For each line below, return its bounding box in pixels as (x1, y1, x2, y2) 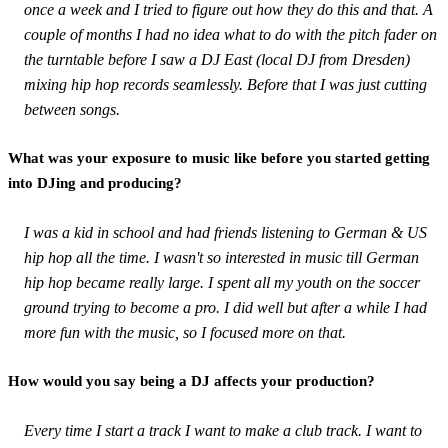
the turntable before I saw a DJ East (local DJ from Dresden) (24, 50, 410, 68)
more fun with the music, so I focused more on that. (24, 323, 346, 341)
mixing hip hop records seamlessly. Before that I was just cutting (24, 75, 427, 93)
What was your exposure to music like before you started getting (8, 149, 430, 166)
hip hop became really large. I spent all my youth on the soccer (24, 273, 420, 291)
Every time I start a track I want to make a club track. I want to (24, 421, 422, 439)
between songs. (24, 100, 120, 118)
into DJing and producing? (8, 174, 182, 191)
